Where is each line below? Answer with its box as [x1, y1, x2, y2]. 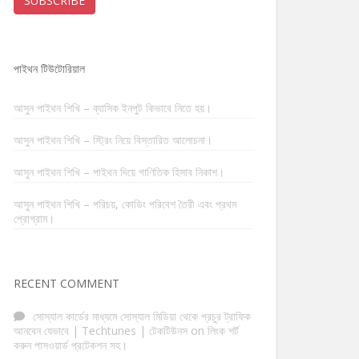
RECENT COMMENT [14, 276, 119, 291]
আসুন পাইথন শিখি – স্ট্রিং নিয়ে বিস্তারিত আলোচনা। [14, 132, 212, 147]
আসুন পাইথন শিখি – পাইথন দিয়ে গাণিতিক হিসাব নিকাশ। [14, 164, 224, 179]
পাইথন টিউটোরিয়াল [14, 61, 85, 76]
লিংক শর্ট [208, 323, 239, 338]
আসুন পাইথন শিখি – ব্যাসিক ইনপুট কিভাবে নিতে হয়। [14, 100, 212, 115]
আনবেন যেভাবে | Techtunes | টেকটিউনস [14, 323, 188, 338]
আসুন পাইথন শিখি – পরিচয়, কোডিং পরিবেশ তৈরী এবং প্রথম [14, 196, 236, 212]
